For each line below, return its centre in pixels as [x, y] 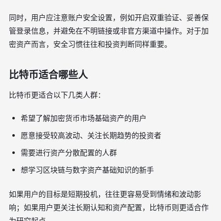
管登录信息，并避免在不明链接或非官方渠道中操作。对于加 [109, 31]
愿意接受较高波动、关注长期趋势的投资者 [91, 135]
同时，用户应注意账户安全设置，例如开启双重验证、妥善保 [109, 18]
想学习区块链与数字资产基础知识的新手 [87, 170]
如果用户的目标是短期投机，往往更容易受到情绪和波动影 [105, 194]
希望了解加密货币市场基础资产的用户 [84, 118]
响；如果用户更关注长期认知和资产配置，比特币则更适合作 [109, 207]
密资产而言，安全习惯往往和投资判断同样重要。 [90, 44]
